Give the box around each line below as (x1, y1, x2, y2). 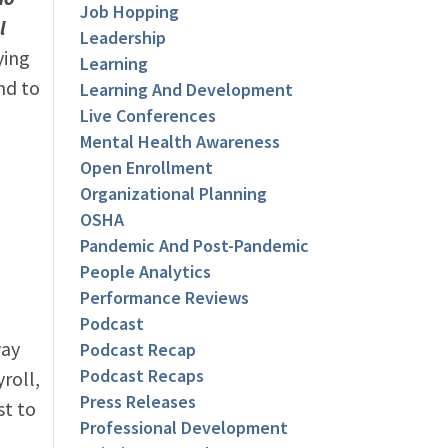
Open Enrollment (80, 156, 214, 180)
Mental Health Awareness (80, 130, 281, 154)
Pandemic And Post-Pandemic (80, 234, 310, 258)
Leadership (80, 26, 167, 50)
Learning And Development (80, 78, 294, 102)
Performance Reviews (80, 286, 250, 310)
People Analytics (80, 260, 212, 284)
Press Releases (80, 390, 197, 414)
